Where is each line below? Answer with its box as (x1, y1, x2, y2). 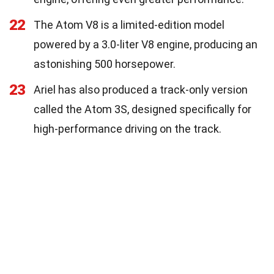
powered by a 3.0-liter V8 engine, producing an (34, 37, 257, 51)
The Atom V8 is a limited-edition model (34, 18, 224, 31)
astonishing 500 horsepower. (34, 57, 176, 70)
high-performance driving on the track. (34, 122, 221, 135)
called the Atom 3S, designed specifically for (34, 102, 251, 116)
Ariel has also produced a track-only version (34, 83, 248, 96)
